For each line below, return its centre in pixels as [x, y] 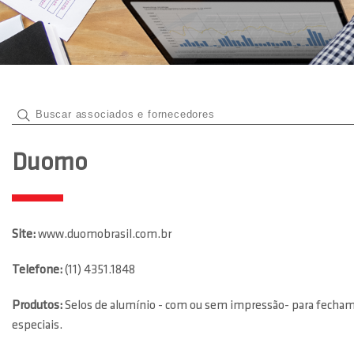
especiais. [37, 326]
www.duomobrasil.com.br [105, 235]
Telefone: [38, 270]
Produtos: [38, 306]
